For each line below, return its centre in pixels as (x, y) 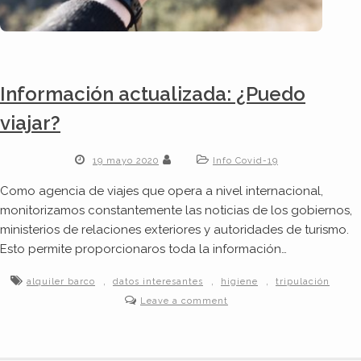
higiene (239, 282)
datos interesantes (158, 282)
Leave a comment (184, 301)
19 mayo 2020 (126, 161)
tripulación (303, 282)
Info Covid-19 (245, 161)
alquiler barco (61, 282)
